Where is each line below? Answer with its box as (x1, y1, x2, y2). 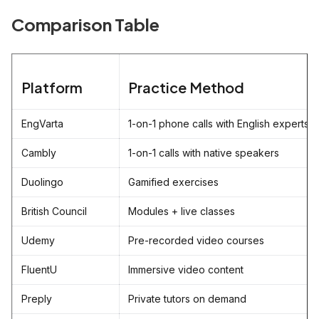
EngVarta (21, 117, 63, 130)
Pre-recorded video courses (128, 234, 264, 247)
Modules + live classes (128, 205, 235, 218)
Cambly (21, 147, 56, 159)
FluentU (21, 263, 57, 276)
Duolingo (21, 176, 63, 189)
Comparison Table (11, 14, 159, 36)
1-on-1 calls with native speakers (128, 147, 279, 159)
